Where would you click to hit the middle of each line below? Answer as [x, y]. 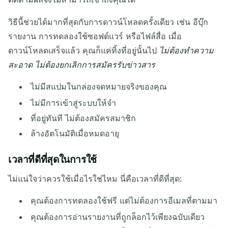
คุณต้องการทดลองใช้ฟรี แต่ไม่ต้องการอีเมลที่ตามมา [124, 200]
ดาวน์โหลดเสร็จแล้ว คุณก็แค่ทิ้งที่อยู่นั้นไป [84, 50]
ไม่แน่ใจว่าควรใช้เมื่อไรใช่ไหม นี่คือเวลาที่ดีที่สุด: [95, 178]
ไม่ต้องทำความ [187, 50]
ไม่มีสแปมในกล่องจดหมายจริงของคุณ [99, 86]
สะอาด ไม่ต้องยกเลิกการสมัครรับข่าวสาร [82, 64]
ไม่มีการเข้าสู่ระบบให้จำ [74, 103]
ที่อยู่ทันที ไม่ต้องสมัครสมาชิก [83, 118]
